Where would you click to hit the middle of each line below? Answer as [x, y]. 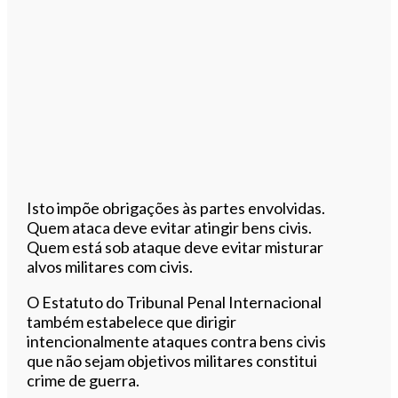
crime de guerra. [84, 380]
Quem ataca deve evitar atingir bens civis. [170, 227]
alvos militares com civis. [110, 266]
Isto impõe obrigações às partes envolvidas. [176, 207]
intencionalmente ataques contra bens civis [177, 341]
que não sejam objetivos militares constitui [172, 360]
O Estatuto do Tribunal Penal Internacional [175, 302]
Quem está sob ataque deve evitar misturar [175, 247]
